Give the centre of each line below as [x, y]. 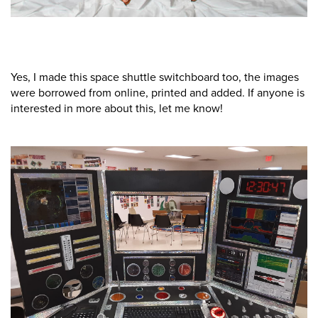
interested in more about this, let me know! [118, 108]
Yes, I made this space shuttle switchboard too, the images [155, 77]
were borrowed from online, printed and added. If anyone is [158, 93]
